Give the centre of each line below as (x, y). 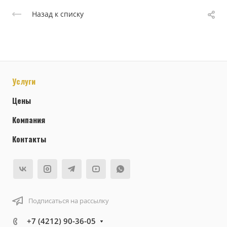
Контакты (29, 139)
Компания (29, 120)
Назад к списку (58, 14)
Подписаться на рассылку (69, 200)
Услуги (24, 81)
